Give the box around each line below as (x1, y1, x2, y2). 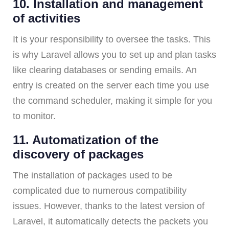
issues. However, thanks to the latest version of (13, 200, 204, 211)
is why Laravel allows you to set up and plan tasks (13, 49, 216, 60)
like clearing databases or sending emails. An (13, 64, 197, 75)
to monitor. (13, 110, 56, 121)
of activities (13, 11, 80, 25)
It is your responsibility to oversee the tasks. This (13, 34, 211, 44)
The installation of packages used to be (13, 170, 172, 180)
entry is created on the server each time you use (13, 80, 209, 90)
